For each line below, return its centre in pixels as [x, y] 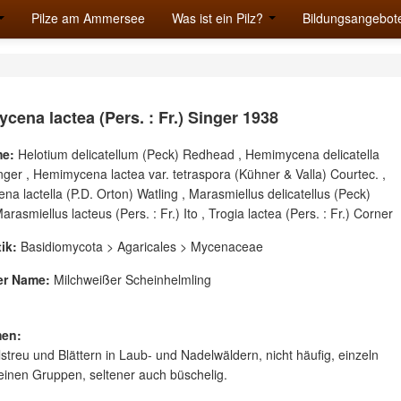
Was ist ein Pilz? [219, 18]
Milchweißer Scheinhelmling [131, 279]
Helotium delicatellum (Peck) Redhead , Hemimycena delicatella [197, 154]
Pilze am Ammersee [88, 18]
